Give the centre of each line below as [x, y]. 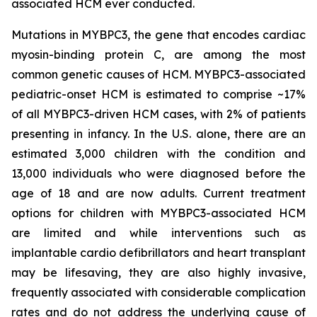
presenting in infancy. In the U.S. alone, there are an [158, 134]
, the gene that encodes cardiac [217, 35]
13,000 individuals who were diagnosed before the [158, 173]
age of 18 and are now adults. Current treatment [158, 193]
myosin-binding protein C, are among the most [158, 54]
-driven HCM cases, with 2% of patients [197, 114]
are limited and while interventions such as [158, 233]
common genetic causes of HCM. [103, 74]
